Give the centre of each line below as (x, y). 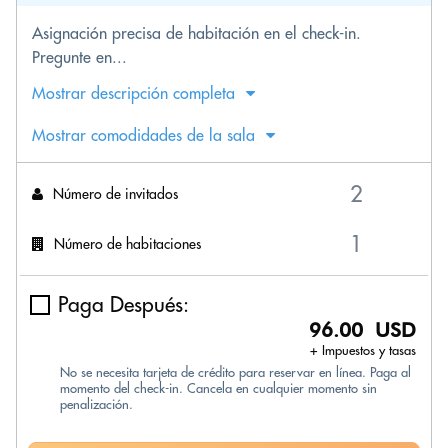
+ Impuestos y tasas (363, 350)
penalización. (96, 404)
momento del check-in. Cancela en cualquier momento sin (218, 388)
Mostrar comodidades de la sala (143, 135)
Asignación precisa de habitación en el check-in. (196, 33)
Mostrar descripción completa (133, 93)
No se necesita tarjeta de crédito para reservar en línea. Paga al (235, 372)
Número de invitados (115, 193)
